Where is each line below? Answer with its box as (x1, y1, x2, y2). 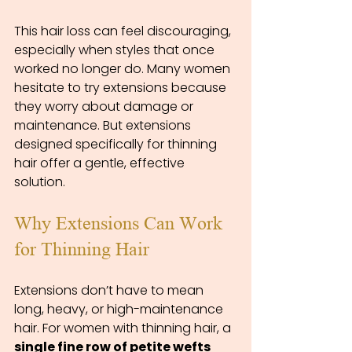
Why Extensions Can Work (14, 213, 227, 235)
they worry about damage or (14, 97, 196, 116)
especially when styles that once (14, 41, 218, 60)
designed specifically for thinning (14, 135, 220, 154)
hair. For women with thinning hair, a (14, 319, 234, 338)
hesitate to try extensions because (14, 79, 229, 97)
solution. (14, 173, 65, 192)
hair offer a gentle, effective (14, 154, 188, 173)
